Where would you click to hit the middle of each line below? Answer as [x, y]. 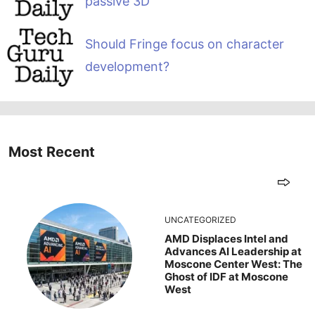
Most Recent [52, 152]
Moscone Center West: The [233, 264]
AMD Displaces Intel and [226, 238]
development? [127, 67]
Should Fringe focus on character [184, 44]
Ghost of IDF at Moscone [226, 276]
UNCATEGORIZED [200, 219]
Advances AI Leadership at [233, 251]
